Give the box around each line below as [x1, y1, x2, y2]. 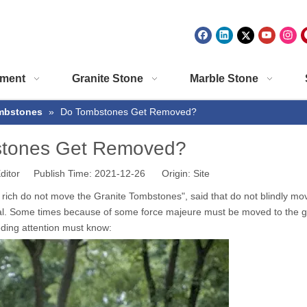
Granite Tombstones [94, 191, 182, 201]
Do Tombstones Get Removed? [60, 106, 197, 117]
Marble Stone [190, 73, 258, 84]
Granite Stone [72, 73, 143, 84]
